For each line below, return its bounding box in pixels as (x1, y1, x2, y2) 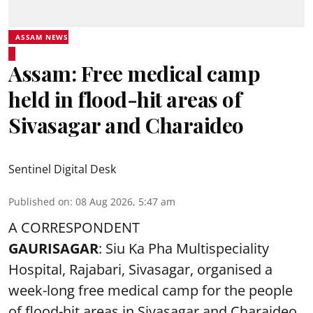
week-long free (8, 281, 108, 300)
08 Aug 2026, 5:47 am (75, 195, 175, 208)
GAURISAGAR (8, 239, 99, 258)
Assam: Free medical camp (8, 59, 260, 87)
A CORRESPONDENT (8, 218, 140, 237)
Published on (8, 195, 70, 208)
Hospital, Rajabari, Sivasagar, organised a (8, 260, 272, 279)
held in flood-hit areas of (8, 85, 241, 113)
